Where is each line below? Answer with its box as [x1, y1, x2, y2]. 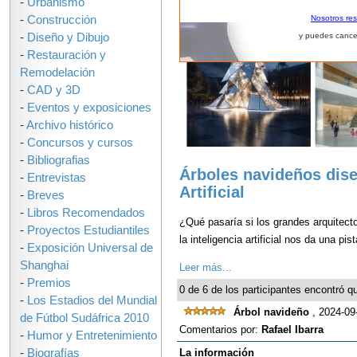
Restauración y [27, 49, 106, 61]
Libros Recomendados [27, 206, 145, 219]
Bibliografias [27, 154, 90, 167]
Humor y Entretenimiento [27, 329, 157, 342]
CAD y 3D [27, 84, 80, 96]
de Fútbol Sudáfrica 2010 [20, 312, 149, 324]
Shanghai [20, 259, 69, 272]
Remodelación [20, 66, 95, 79]
